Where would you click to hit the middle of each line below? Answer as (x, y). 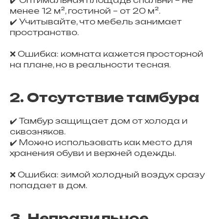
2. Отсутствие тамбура (105, 97)
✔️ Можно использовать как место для (101, 142)
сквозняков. (38, 131)
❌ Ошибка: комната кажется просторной (107, 54)
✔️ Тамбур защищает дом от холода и (99, 121)
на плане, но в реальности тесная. (90, 65)
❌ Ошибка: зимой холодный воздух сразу (107, 175)
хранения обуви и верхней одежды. (93, 153)
